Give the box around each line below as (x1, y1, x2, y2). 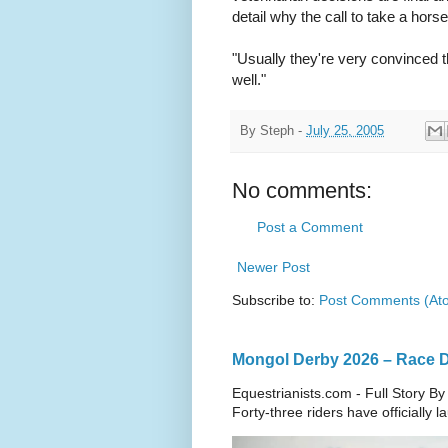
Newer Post (237, 259, 310, 276)
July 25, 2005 (306, 123, 384, 138)
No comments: (232, 178, 372, 204)
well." (232, 71, 266, 89)
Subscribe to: (232, 292, 319, 309)
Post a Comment (257, 219, 363, 236)
